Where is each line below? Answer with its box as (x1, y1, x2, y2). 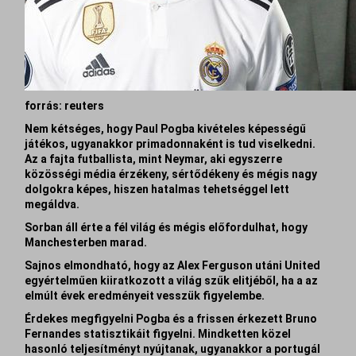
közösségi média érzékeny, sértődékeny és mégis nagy (25, 168, 318, 180)
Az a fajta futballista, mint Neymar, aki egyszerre (25, 153, 283, 165)
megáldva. (25, 198, 80, 211)
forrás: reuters (25, 99, 105, 112)
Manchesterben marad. (25, 236, 148, 249)
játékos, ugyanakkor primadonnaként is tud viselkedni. (25, 137, 316, 150)
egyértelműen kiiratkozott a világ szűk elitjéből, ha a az (25, 274, 319, 287)
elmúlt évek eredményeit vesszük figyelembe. (25, 289, 265, 302)
